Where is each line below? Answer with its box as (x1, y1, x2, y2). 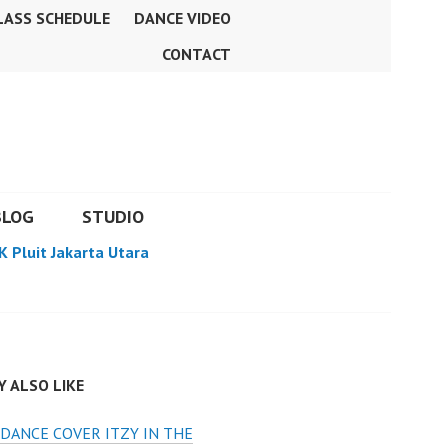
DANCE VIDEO (134, 8, 231, 28)
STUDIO (82, 205, 144, 228)
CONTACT (162, 44, 231, 64)
